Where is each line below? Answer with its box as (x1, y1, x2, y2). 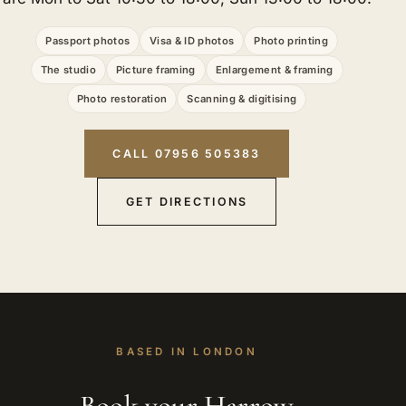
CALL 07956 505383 (112, 146, 261, 160)
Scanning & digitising (187, 92, 297, 105)
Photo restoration (76, 92, 168, 105)
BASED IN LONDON (116, 344, 257, 358)
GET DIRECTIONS (125, 195, 248, 209)
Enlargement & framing (215, 63, 333, 76)
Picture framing (115, 63, 196, 76)
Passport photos (45, 34, 130, 47)
